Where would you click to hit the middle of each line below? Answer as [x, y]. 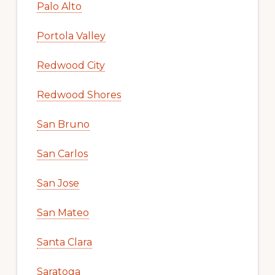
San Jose [58, 183]
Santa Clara [64, 242]
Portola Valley [71, 36]
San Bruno [63, 124]
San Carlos [62, 153]
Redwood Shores [79, 95]
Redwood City [71, 65]
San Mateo [63, 212]
